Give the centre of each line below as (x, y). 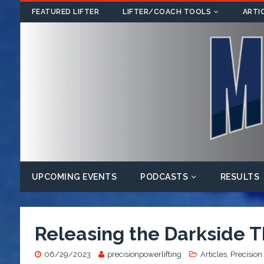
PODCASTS (164, 176)
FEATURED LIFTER (65, 12)
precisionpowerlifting (144, 254)
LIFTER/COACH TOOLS (167, 12)
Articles (213, 254)
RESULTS (240, 176)
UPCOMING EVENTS (74, 176)
